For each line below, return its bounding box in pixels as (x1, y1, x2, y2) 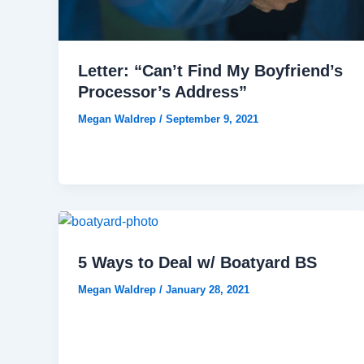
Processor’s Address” (78, 83, 247, 102)
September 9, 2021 (166, 113, 258, 126)
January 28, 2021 (166, 283, 249, 296)
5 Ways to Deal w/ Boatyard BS (78, 253, 317, 271)
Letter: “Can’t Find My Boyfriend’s (78, 62, 343, 80)
